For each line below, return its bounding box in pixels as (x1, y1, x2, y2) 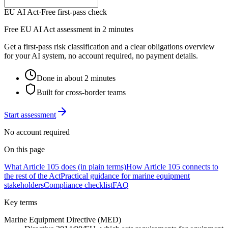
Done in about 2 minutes (37, 73, 116, 82)
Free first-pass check (41, 7, 107, 16)
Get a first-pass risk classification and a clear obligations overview (4, 42, 215, 51)
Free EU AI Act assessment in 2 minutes (4, 24, 133, 34)
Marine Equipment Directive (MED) (4, 215, 121, 224)
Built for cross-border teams (37, 88, 126, 97)
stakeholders (4, 180, 44, 189)
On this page (4, 145, 45, 154)
